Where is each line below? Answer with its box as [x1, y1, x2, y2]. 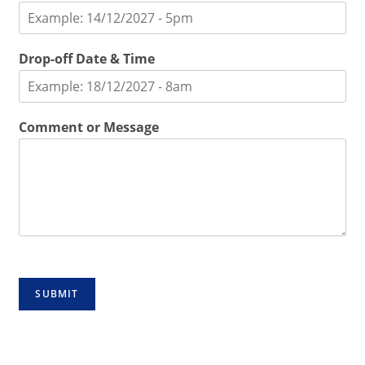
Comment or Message [19, 117, 160, 136]
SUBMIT [35, 286, 79, 301]
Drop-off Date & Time [19, 49, 156, 68]
